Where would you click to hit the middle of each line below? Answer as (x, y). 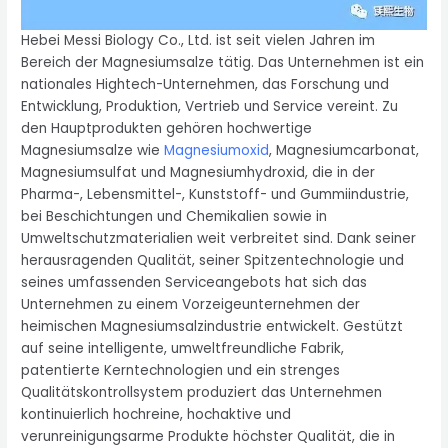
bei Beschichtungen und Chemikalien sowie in (174, 216)
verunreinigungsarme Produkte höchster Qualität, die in (208, 436)
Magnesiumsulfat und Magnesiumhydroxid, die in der (198, 172)
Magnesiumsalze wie (93, 150)
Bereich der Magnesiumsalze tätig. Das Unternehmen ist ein (223, 62)
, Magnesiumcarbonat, (344, 150)
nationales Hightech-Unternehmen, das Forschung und (205, 84)
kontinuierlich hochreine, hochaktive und (156, 414)
